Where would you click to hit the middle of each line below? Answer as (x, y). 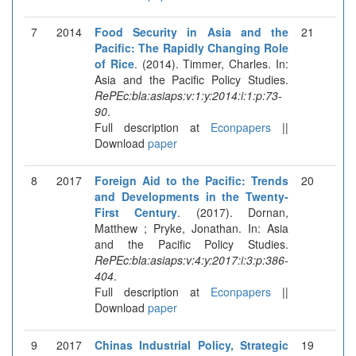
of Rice (114, 63)
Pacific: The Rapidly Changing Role (192, 47)
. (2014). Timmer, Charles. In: (211, 63)
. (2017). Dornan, (233, 212)
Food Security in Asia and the (192, 31)
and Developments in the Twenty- (192, 196)
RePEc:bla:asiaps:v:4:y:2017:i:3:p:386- (192, 259)
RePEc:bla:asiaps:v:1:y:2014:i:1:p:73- (188, 95)
